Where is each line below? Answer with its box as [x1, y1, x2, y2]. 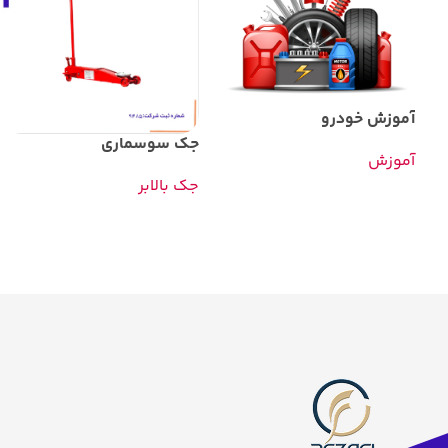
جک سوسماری [100, 132, 199, 158]
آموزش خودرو [321, 106, 415, 132]
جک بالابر [137, 174, 199, 200]
